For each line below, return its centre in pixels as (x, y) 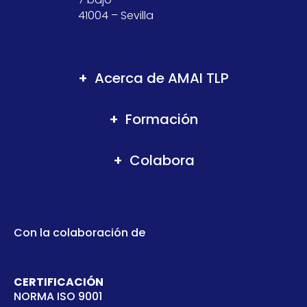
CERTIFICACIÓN (59, 282)
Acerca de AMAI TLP (162, 78)
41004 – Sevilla (116, 15)
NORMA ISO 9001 (58, 296)
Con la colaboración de (79, 232)
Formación (162, 119)
